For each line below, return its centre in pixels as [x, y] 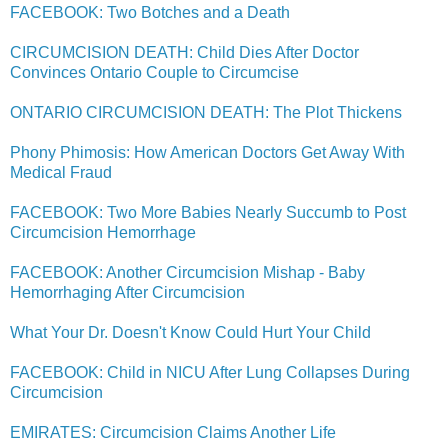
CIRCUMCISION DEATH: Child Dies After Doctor [184, 52]
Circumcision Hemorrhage [103, 232]
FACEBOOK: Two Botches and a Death [150, 12]
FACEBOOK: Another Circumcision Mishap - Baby [187, 272]
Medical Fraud [61, 172]
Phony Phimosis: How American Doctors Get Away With [207, 152]
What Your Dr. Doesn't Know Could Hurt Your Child [190, 332]
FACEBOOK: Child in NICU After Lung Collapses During [210, 372]
